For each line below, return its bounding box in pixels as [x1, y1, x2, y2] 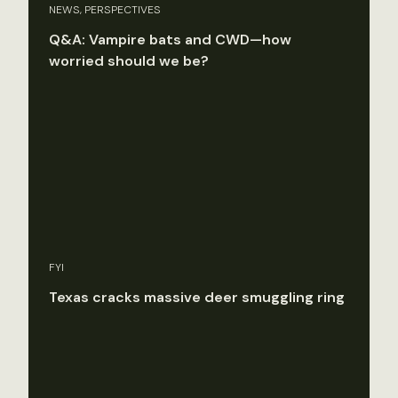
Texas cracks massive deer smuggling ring [49, 287, 345, 306]
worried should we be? [49, 52, 209, 71]
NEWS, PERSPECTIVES [49, 3, 161, 18]
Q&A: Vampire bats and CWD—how [49, 30, 291, 50]
